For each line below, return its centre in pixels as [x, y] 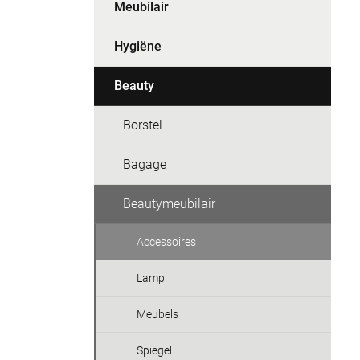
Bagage [145, 164]
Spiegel [154, 350]
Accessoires [166, 242]
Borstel [143, 125]
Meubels [157, 314]
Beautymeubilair [169, 204]
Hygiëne [138, 46]
